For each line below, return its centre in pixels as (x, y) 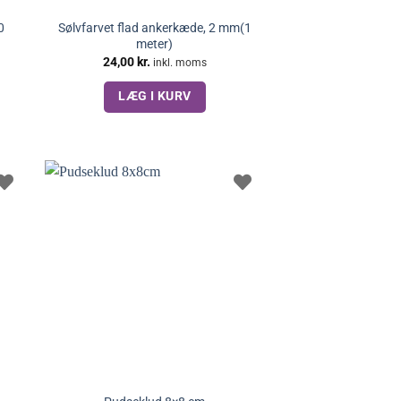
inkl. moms (179, 62)
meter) (155, 45)
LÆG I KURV (155, 95)
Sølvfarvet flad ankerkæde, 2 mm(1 (154, 29)
